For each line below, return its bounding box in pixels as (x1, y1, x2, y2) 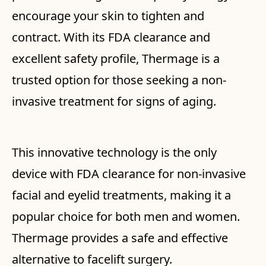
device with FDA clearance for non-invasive (12, 166, 246, 182)
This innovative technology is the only (12, 144, 217, 161)
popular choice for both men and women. (12, 208, 240, 225)
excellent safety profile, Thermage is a (12, 50, 220, 67)
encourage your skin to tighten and (12, 8, 204, 24)
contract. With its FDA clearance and (12, 29, 210, 46)
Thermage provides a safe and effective (12, 230, 228, 246)
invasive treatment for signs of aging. (12, 93, 216, 110)
